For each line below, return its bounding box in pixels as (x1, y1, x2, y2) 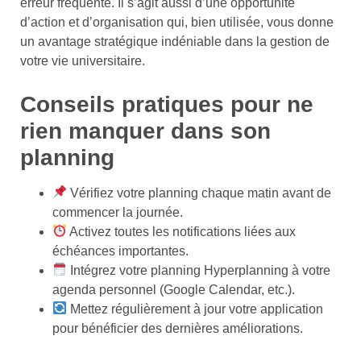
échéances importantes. (52, 243, 189, 258)
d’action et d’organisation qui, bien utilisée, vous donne (20, 15, 334, 29)
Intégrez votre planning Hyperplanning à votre (67, 263, 331, 277)
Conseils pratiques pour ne (20, 91, 313, 117)
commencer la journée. (52, 205, 183, 219)
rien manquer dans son (20, 118, 271, 143)
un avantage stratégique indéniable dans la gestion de (20, 34, 330, 48)
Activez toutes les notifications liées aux (67, 224, 297, 239)
